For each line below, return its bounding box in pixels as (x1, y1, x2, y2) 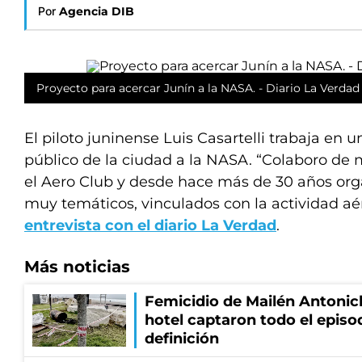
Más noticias (24, 257, 130, 276)
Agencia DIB (59, 4, 134, 19)
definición (145, 330, 219, 347)
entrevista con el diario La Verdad (24, 217, 276, 234)
